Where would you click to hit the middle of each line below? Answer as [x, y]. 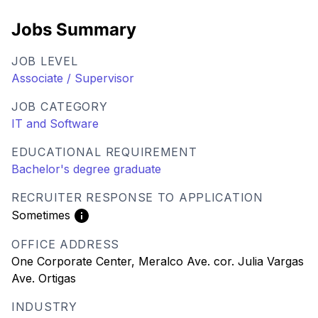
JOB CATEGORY [60, 106]
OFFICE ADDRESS [66, 244]
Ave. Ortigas [44, 278]
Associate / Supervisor [73, 78]
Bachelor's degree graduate [86, 169]
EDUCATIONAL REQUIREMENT [104, 152]
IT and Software [55, 124]
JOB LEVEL [45, 61]
